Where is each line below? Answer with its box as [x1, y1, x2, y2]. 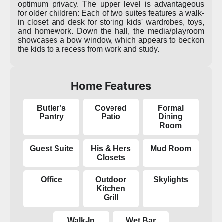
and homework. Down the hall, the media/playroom [18, 26, 204, 35]
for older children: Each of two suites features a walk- [18, 8, 204, 17]
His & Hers [91, 144, 131, 153]
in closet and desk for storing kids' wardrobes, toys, [18, 17, 204, 26]
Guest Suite [29, 144, 73, 153]
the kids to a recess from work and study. [18, 44, 159, 53]
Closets [96, 153, 125, 162]
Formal [157, 104, 184, 112]
